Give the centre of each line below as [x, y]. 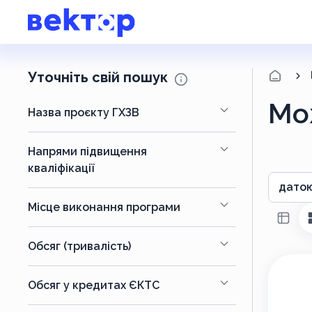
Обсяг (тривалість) [79, 246]
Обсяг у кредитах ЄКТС [94, 285]
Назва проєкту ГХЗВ [84, 112]
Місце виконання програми [104, 207]
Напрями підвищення [87, 151]
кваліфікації [61, 168]
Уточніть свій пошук [100, 77]
